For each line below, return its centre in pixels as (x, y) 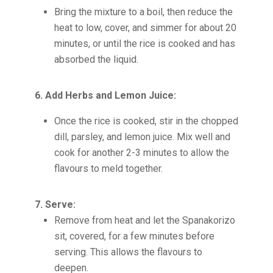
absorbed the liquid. (96, 59)
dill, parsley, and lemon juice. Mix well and (142, 137)
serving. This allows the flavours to (128, 252)
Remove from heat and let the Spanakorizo (144, 220)
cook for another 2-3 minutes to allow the (141, 153)
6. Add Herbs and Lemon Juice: (105, 95)
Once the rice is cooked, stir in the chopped (146, 121)
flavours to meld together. (108, 168)
